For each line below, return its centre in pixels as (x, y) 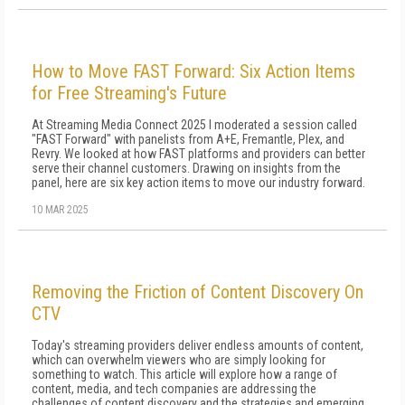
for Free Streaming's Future (129, 93)
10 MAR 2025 (60, 210)
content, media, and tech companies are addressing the (174, 389)
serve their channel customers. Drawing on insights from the (186, 168)
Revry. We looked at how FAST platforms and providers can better (198, 154)
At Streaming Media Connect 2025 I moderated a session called (194, 125)
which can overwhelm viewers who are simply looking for (179, 360)
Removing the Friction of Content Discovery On (198, 292)
